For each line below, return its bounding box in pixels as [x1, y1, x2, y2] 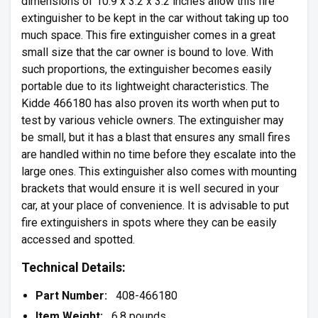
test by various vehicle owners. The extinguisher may [21, 114, 284, 127]
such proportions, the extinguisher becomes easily [21, 62, 272, 76]
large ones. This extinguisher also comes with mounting [21, 165, 297, 178]
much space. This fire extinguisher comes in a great [21, 28, 275, 42]
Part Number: [35, 289, 107, 302]
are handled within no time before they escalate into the [21, 148, 296, 161]
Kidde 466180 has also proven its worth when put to [21, 97, 280, 110]
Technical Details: [21, 260, 126, 275]
